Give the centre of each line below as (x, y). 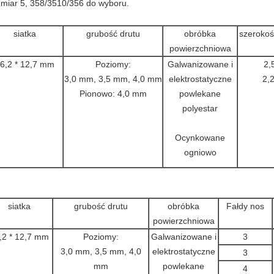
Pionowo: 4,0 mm (113, 94)
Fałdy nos (245, 206)
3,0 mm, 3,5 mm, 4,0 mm (113, 79)
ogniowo (200, 152)
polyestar (200, 108)
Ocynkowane (200, 138)
